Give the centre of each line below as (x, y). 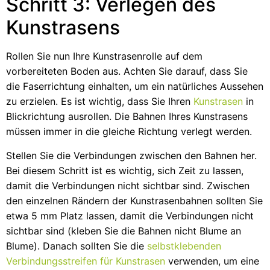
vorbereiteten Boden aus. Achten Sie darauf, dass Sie (127, 71)
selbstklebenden (184, 246)
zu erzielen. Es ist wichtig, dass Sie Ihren (100, 102)
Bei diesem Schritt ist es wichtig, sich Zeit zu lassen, (125, 170)
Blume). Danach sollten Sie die (77, 246)
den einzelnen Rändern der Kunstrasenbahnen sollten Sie (134, 200)
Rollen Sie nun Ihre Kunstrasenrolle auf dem (104, 56)
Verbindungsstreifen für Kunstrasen (86, 261)
